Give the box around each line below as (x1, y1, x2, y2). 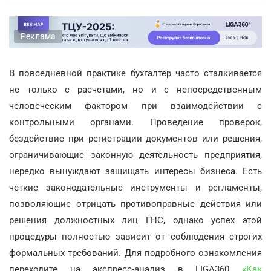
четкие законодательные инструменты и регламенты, (9, 181, 262, 193)
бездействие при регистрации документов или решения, (9, 132, 262, 144)
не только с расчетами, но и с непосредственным (9, 83, 262, 95)
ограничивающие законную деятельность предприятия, (9, 149, 262, 160)
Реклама (21, 31, 56, 41)
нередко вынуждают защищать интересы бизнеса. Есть (9, 165, 262, 177)
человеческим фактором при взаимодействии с (9, 100, 262, 111)
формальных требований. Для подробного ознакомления (9, 247, 262, 258)
